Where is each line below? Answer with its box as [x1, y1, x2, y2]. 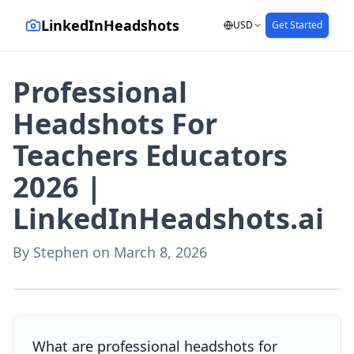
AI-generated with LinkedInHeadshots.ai [23, 269, 199, 283]
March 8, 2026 [114, 243, 207, 262]
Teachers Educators [13, 136, 288, 175]
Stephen [33, 243, 88, 262]
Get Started [272, 18, 322, 32]
